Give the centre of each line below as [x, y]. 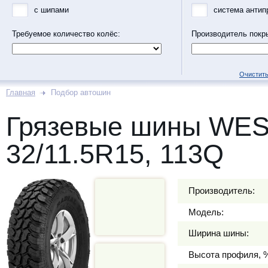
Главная [21, 92]
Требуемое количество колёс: [66, 34]
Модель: [206, 212]
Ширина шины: [219, 233]
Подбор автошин [81, 92]
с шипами [51, 10]
